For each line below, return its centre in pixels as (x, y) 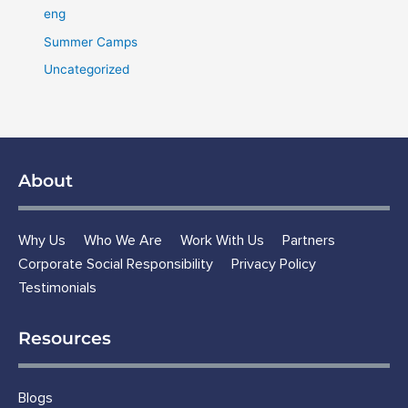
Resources (65, 339)
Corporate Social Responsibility (116, 265)
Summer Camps (91, 41)
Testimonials (57, 288)
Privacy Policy (274, 265)
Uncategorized (87, 69)
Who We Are (123, 241)
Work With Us (222, 241)
